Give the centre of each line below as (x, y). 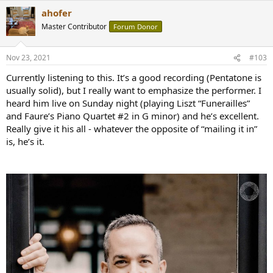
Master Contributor (74, 26)
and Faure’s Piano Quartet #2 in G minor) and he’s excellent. (133, 116)
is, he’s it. (25, 141)
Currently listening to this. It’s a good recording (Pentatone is (134, 77)
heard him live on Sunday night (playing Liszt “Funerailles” (128, 103)
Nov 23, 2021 (28, 58)
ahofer (57, 12)
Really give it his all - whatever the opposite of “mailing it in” (132, 129)
